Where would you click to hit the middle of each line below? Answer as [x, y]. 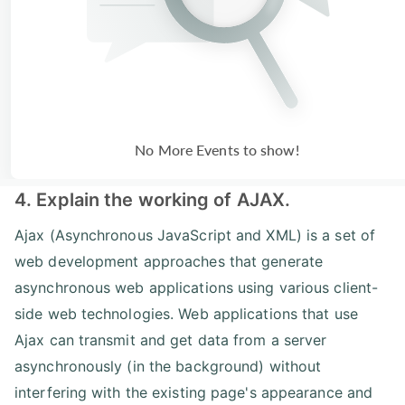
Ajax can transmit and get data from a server [171, 339]
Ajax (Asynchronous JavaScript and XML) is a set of [195, 235]
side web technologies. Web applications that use [186, 313]
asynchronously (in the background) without [168, 366]
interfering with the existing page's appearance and [194, 392]
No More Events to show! [217, 149]
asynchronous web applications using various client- [197, 287]
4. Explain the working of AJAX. [153, 199]
